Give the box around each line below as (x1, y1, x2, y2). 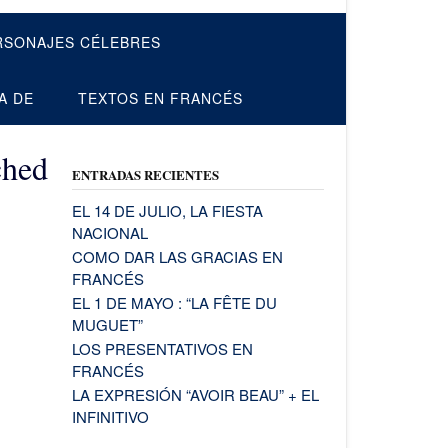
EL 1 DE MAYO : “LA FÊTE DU (71, 292, 277, 313)
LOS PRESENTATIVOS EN (71, 338, 253, 359)
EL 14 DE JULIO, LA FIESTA (71, 200, 263, 221)
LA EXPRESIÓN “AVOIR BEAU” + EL (71, 384, 319, 405)
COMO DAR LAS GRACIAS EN (71, 246, 283, 267)
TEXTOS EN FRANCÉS (78, 88, 243, 108)
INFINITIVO (71, 406, 149, 427)
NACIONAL (71, 222, 148, 243)
